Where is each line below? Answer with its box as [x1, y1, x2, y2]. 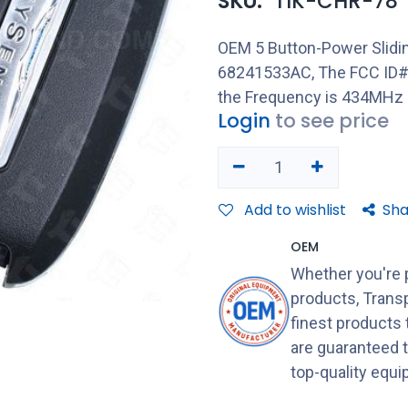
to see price [275, 107, 389, 134]
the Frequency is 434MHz [218, 87, 403, 107]
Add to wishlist [244, 199, 346, 220]
